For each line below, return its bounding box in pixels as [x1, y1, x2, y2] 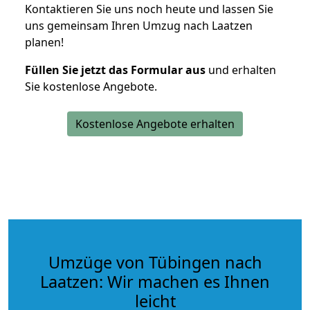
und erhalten [206, 62, 276, 77]
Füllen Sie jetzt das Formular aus [25, 62, 206, 77]
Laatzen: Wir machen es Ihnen [40, 270, 270, 293]
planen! [25, 34, 64, 50]
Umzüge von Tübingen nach [48, 250, 262, 273]
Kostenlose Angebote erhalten [75, 116, 235, 131]
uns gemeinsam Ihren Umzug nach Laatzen [25, 17, 253, 33]
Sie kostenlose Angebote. [25, 78, 157, 94]
